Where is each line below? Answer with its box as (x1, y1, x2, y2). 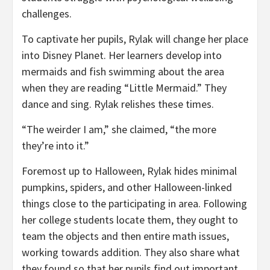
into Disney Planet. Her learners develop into (22, 48, 222, 62)
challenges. (22, 6, 72, 20)
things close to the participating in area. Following (22, 196, 247, 210)
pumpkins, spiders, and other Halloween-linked (22, 180, 232, 194)
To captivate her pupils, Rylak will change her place (22, 31, 248, 46)
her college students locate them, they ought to (22, 212, 238, 227)
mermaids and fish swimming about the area (22, 64, 224, 78)
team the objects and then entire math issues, (22, 228, 229, 243)
